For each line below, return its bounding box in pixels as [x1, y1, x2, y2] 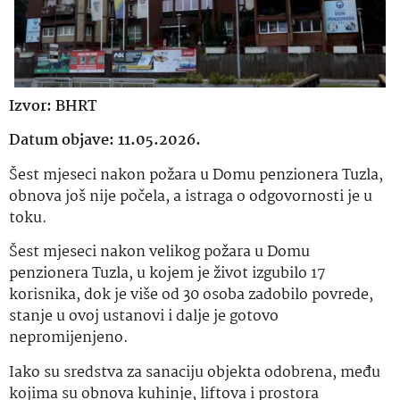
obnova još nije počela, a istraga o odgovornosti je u [9, 184, 372, 209]
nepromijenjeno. [9, 326, 129, 351]
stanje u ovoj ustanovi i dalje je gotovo [9, 304, 279, 329]
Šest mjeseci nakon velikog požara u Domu [9, 240, 310, 265]
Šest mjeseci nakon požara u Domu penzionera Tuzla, [9, 162, 383, 187]
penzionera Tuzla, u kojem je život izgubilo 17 [9, 262, 326, 287]
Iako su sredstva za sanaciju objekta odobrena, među [9, 360, 380, 385]
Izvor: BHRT [9, 95, 96, 119]
